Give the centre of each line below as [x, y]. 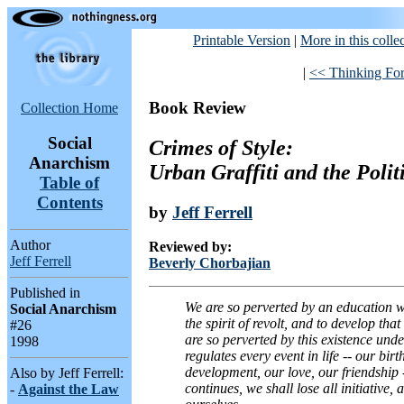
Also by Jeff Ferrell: [67, 373]
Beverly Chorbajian [210, 263]
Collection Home [69, 108]
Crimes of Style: [221, 147]
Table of [69, 182]
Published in [45, 293]
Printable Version [242, 40]
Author [30, 245]
